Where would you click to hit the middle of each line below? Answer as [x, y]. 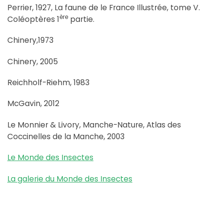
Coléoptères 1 [33, 19]
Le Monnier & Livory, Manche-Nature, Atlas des [94, 125]
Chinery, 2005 [33, 61]
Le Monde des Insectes [50, 158]
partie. [81, 19]
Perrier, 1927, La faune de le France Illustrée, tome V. [104, 7]
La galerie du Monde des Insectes [70, 179]
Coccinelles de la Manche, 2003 [66, 136]
